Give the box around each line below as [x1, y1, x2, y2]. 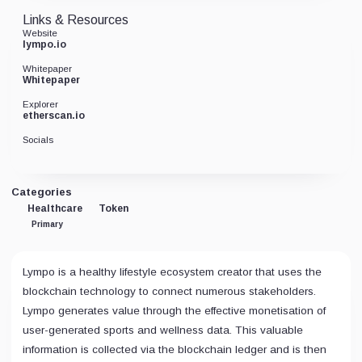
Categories [11, 186, 72, 198]
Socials [23, 135, 53, 145]
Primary [32, 220, 63, 229]
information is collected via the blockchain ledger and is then [23, 343, 326, 356]
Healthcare [27, 203, 82, 214]
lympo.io [23, 39, 66, 50]
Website [23, 28, 57, 38]
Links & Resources [23, 13, 128, 27]
